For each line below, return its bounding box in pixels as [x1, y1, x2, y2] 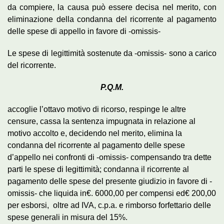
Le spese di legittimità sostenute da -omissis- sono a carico [7, 48, 216, 57]
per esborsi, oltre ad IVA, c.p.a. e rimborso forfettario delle [7, 200, 211, 209]
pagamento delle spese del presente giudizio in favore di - [7, 176, 212, 185]
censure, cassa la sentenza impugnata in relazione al [7, 116, 195, 125]
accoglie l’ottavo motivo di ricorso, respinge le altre [7, 104, 186, 113]
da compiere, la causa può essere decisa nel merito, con [7, 2, 216, 11]
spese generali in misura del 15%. [7, 212, 127, 221]
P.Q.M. [100, 82, 123, 91]
